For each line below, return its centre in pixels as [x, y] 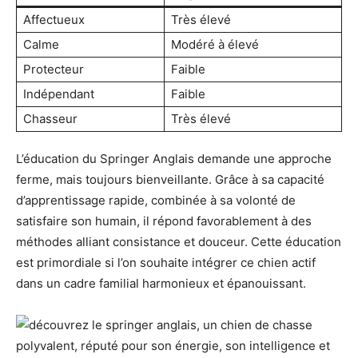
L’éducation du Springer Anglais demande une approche [174, 158]
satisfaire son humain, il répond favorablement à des [164, 221]
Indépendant [59, 93]
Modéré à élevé [215, 44]
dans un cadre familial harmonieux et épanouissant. [161, 283]
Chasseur [50, 118]
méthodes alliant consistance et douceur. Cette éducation [179, 241]
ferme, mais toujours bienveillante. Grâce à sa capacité [170, 179]
